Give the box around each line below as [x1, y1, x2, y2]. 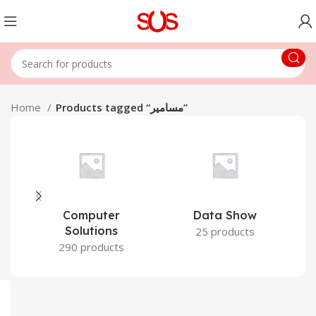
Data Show [193, 208, 257, 222]
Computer [63, 208, 120, 222]
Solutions [65, 224, 118, 238]
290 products [59, 240, 124, 254]
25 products [195, 224, 255, 238]
